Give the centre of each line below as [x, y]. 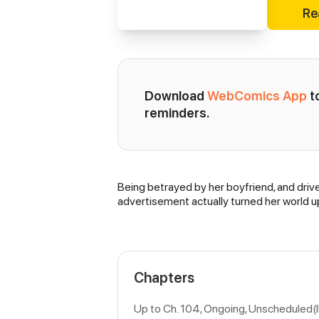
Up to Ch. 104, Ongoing [189, 308]
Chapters [164, 277]
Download [176, 96]
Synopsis [153, 192]
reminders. [177, 113]
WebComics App [257, 96]
